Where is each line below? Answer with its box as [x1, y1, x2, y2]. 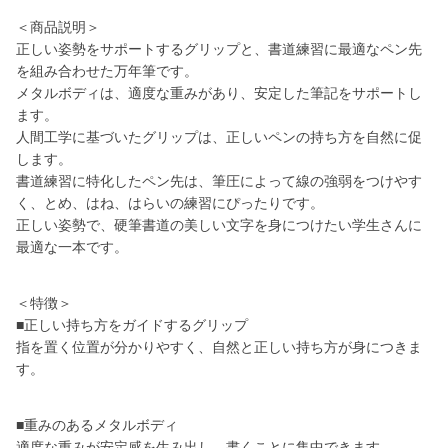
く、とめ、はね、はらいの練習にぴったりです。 [16, 195, 324, 211]
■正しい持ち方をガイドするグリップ [16, 317, 248, 333]
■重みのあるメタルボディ [16, 417, 178, 433]
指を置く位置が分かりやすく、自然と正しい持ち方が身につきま [16, 339, 422, 355]
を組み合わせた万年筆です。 [16, 63, 198, 79]
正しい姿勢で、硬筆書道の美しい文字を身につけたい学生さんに [16, 217, 422, 233]
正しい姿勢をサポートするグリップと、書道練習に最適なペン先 [16, 41, 422, 57]
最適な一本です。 [16, 239, 128, 255]
